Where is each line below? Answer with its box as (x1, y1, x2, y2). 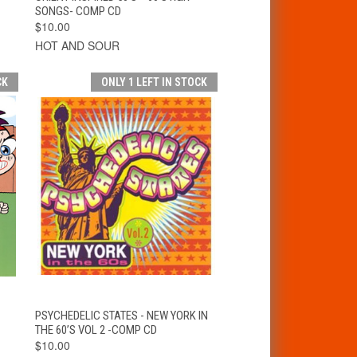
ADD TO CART (144, 306, 205, 319)
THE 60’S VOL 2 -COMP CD (34, 322, 157, 337)
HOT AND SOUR (34, 37, 120, 53)
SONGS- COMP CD (34, 3, 121, 18)
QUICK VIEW (51, 306, 105, 319)
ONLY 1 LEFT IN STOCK (101, 75, 208, 88)
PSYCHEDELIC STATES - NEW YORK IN (34, 308, 208, 323)
